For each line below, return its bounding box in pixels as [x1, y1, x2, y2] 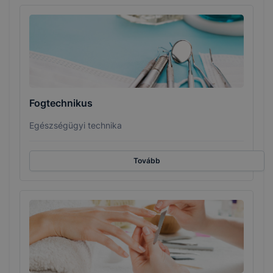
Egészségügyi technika [29, 120, 122, 131]
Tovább [133, 156, 160, 166]
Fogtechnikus [29, 97, 93, 110]
